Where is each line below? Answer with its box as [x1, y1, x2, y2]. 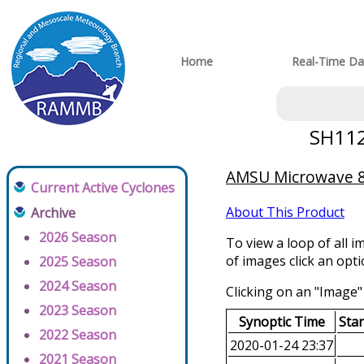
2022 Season [39, 326, 116, 344]
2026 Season [39, 228, 116, 247]
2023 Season [39, 301, 116, 320]
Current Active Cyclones [31, 179, 175, 197]
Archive [31, 204, 76, 223]
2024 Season [39, 277, 116, 296]
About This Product [226, 203, 344, 222]
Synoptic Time [238, 313, 325, 331]
